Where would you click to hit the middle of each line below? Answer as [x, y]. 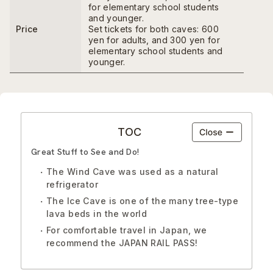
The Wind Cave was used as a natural [133, 172]
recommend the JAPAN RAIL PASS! [122, 243]
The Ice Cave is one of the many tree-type [143, 201]
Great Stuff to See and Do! [85, 152]
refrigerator [73, 185]
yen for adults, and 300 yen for [154, 40]
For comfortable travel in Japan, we [127, 230]
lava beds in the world [97, 214]
